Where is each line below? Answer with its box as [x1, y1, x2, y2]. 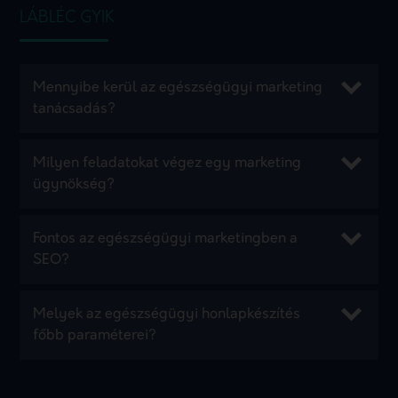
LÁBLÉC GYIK [20, 10, 115, 28]
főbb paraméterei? [33, 329, 157, 344]
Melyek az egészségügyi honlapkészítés [33, 307, 301, 322]
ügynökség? [33, 178, 115, 193]
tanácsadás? [33, 102, 116, 117]
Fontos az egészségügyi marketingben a [33, 232, 298, 247]
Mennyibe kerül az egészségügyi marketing [33, 81, 323, 96]
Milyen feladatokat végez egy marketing [33, 156, 302, 171]
